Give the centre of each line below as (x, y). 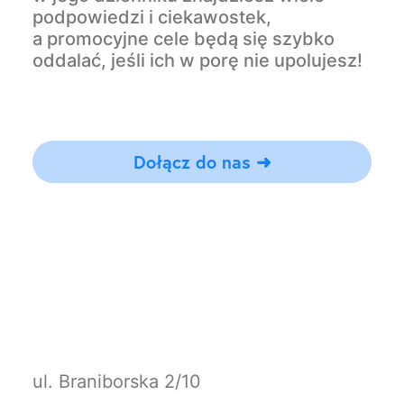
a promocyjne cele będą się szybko (184, 39)
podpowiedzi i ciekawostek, (152, 17)
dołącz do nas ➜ (208, 162)
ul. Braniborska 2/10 (117, 381)
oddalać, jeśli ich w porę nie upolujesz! (197, 60)
